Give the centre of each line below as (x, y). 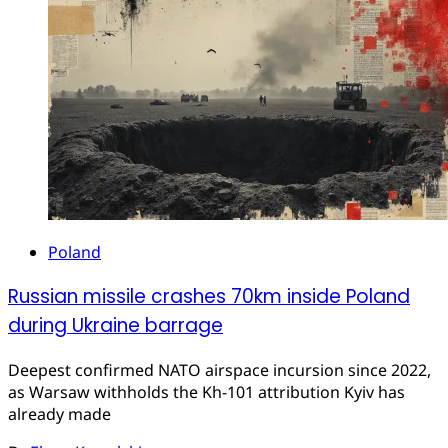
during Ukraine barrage (115, 326)
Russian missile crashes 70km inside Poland (209, 297)
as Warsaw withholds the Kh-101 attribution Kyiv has (206, 391)
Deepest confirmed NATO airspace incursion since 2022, (219, 369)
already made (59, 413)
